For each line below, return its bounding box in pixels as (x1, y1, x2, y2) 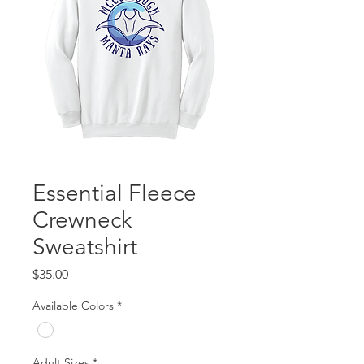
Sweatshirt (32, 232, 137, 260)
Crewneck (32, 206, 132, 233)
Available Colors (32, 297, 114, 313)
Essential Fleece (32, 179, 197, 206)
